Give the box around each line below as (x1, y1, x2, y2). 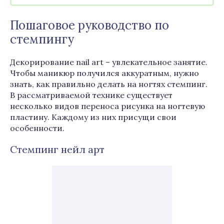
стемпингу (10, 31, 74, 47)
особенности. (10, 123, 64, 133)
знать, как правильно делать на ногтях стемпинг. (10, 79, 207, 89)
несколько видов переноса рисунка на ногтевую (10, 101, 205, 111)
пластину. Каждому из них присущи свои (10, 112, 176, 122)
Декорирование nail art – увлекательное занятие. (10, 57, 207, 67)
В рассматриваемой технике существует (10, 90, 172, 100)
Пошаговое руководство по (10, 17, 169, 33)
